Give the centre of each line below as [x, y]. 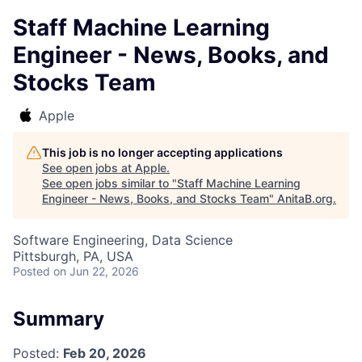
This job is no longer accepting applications [162, 152]
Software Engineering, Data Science [123, 240]
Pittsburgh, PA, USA [73, 256]
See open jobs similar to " [109, 183]
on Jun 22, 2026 [96, 271]
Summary [59, 319]
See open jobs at [88, 168]
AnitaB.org [305, 198]
